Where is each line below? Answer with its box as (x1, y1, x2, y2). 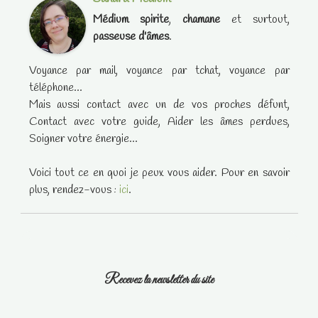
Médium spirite (92, 12, 169, 28)
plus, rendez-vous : (28, 182, 119, 198)
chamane (182, 12, 220, 28)
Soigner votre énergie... (28, 131, 138, 147)
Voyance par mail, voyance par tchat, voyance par (28, 63, 290, 79)
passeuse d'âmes (92, 29, 169, 45)
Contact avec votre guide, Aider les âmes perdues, (28, 114, 290, 130)
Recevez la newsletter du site (104, 273, 214, 289)
